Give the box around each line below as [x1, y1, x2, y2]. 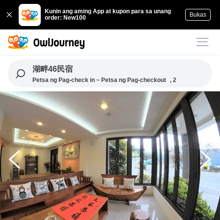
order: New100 [45, 14, 86, 21]
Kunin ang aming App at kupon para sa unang [45, 8, 171, 15]
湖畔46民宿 [32, 65, 73, 73]
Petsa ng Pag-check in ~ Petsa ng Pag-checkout [32, 77, 166, 83]
